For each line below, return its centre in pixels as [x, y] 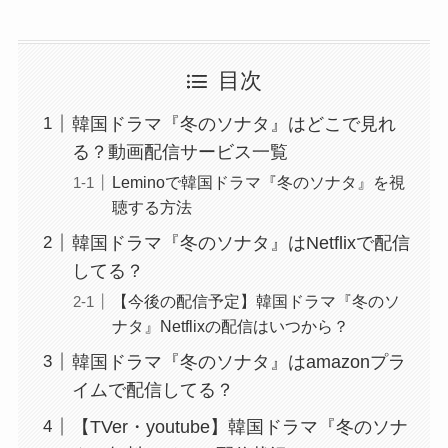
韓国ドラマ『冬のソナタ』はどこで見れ [233, 124]
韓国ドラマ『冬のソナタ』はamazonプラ [238, 361]
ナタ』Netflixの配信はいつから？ [230, 326]
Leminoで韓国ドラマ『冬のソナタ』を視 [258, 182]
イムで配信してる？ [152, 389]
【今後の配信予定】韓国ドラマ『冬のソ [255, 301]
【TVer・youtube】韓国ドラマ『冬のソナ [239, 426]
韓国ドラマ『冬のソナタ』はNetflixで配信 [240, 243]
